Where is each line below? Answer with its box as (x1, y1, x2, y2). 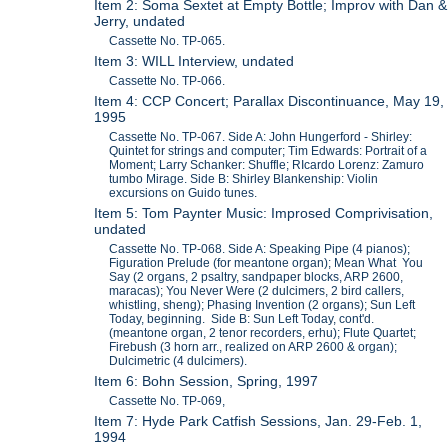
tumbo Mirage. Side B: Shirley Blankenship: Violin (109, 171, 379, 186)
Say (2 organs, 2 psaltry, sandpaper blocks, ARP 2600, (109, 269, 404, 284)
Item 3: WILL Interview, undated (94, 52, 295, 69)
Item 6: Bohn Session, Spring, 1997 (94, 372, 319, 389)
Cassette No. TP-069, (109, 393, 226, 408)
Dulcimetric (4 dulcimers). (109, 353, 248, 368)
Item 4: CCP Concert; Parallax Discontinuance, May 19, (94, 92, 445, 109)
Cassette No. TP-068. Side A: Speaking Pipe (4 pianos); (109, 241, 411, 256)
